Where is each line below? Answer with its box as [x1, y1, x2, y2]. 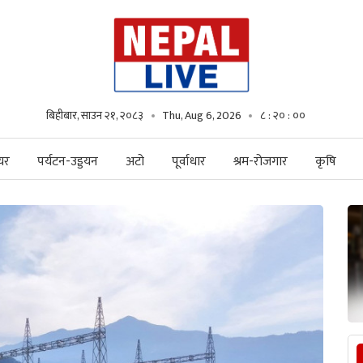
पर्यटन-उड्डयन [37, 151, 98, 173]
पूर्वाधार [172, 151, 206, 173]
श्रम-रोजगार [233, 151, 288, 173]
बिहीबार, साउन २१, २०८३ [46, 106, 143, 125]
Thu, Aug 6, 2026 [162, 106, 241, 125]
